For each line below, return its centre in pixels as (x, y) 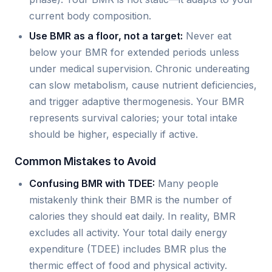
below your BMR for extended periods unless (134, 53)
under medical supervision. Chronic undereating (139, 69)
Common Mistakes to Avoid (85, 161)
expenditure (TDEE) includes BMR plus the (128, 249)
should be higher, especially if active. (114, 134)
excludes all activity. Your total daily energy (128, 233)
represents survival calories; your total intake (133, 118)
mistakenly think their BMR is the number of (131, 200)
